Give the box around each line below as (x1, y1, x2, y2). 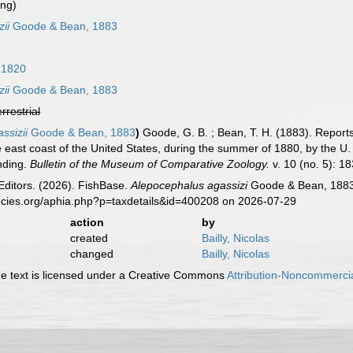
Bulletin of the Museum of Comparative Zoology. (30, 158, 270, 170)
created (69, 232, 108, 244)
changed (69, 247, 113, 260)
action (69, 216, 104, 229)
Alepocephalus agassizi (131, 179, 248, 191)
